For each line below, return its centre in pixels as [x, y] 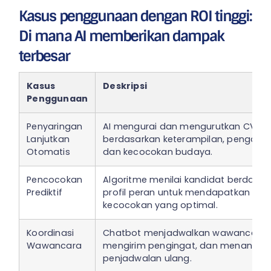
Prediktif [45, 192]
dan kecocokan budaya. [158, 152]
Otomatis [48, 152]
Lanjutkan [48, 139]
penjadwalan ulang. [147, 258]
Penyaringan [55, 126]
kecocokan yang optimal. [160, 205]
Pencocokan [55, 179]
